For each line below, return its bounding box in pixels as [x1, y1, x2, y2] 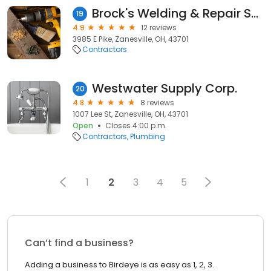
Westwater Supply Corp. [92, 80, 237, 97]
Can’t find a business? [25, 236, 134, 250]
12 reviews [141, 22, 177, 33]
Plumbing [130, 131, 165, 142]
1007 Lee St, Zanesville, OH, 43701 [73, 109, 188, 119]
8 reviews [140, 97, 174, 108]
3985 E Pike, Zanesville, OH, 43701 [73, 34, 189, 44]
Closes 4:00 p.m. [105, 120, 167, 131]
